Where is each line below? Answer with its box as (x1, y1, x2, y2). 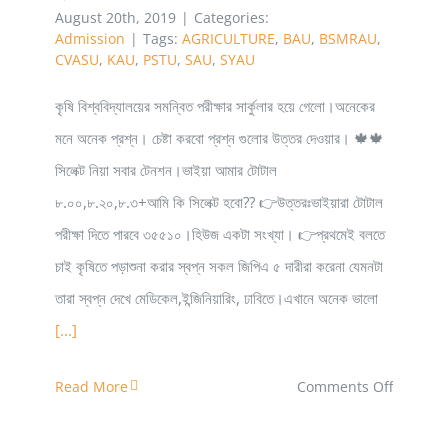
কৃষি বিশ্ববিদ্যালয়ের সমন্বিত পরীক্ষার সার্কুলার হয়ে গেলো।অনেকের (55, 95, 375, 116)
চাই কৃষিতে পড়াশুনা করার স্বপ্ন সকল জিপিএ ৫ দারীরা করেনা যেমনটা (55, 255, 383, 276)
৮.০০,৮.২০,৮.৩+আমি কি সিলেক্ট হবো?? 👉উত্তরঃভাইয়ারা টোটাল (55, 191, 383, 212)
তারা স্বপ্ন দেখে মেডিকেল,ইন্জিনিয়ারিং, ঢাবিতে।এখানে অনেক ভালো (55, 287, 378, 308)
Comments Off (297, 376, 393, 396)
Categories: (194, 7, 269, 27)
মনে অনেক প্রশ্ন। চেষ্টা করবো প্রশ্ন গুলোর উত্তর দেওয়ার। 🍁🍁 (55, 127, 384, 148)
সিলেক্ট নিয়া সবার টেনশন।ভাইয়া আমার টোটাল (55, 159, 277, 180)
